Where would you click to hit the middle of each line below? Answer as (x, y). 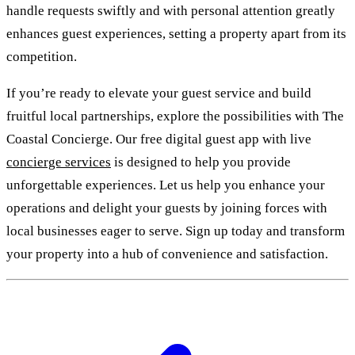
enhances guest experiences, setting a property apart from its (176, 33)
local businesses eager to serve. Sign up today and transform (176, 231)
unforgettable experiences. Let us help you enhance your (166, 185)
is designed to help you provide (201, 162)
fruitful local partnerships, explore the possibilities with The (175, 116)
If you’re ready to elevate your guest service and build (159, 93)
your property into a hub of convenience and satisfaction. (167, 254)
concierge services (59, 162)
